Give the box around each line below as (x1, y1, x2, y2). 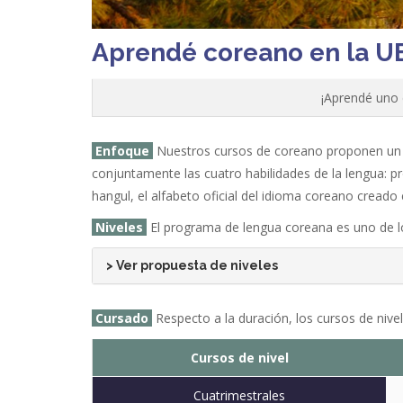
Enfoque (92, 141, 153, 159)
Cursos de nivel (190, 348, 289, 366)
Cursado (95, 309, 152, 327)
